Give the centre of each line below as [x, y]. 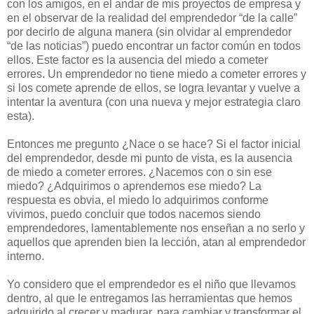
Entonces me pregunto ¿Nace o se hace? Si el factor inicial [154, 144]
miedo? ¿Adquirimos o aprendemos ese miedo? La [134, 186]
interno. [26, 257]
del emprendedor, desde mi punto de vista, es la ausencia [150, 158]
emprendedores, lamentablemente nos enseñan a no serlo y [156, 228]
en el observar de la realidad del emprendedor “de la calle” [152, 18]
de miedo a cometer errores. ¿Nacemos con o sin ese [139, 172]
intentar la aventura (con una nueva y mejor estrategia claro [154, 102]
